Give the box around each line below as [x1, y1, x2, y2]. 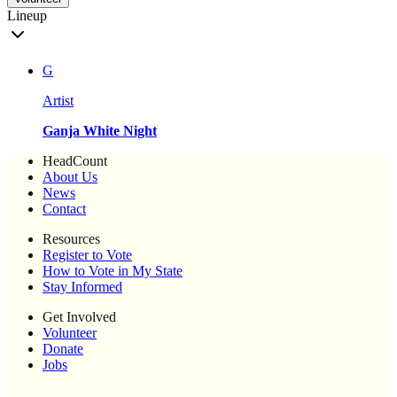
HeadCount [43, 153, 107, 169]
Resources [43, 231, 100, 247]
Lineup [7, 8, 47, 24]
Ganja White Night [43, 123, 157, 139]
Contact [43, 201, 86, 217]
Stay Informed [43, 279, 122, 295]
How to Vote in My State [43, 263, 183, 279]
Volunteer [43, 325, 97, 341]
